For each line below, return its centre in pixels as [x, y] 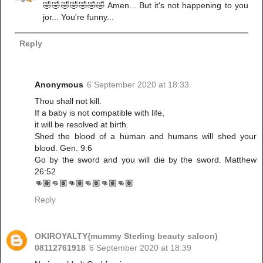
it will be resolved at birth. [82, 124]
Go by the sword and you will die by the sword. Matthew [146, 159]
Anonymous [59, 84]
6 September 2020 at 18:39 [140, 247]
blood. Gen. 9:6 [63, 148]
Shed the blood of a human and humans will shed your [146, 136]
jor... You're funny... [79, 17]
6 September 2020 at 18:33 [138, 84]
